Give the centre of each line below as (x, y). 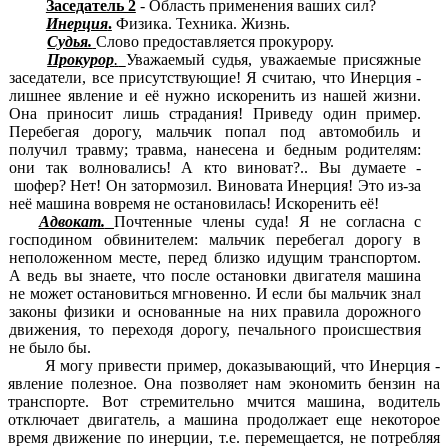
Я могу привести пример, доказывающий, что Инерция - (242, 366)
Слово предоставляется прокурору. (215, 42)
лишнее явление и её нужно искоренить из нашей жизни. (215, 96)
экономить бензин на (364, 384)
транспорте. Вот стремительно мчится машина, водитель (224, 402)
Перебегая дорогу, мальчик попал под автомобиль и (215, 132)
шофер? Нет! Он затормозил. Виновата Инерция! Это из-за (215, 186)
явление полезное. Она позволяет (132, 384)
